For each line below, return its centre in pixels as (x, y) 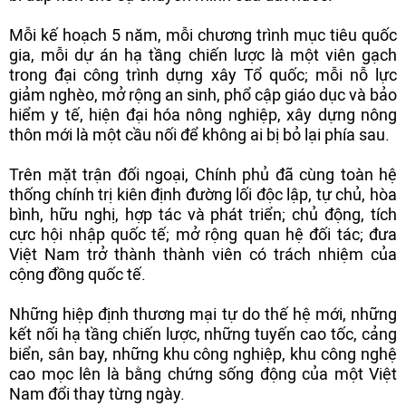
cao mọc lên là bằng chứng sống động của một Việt (203, 374)
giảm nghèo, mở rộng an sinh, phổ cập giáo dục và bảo (203, 95)
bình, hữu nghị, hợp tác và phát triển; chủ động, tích (203, 214)
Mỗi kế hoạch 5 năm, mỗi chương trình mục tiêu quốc (203, 35)
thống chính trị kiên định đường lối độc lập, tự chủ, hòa (203, 194)
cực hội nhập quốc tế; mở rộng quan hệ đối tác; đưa (203, 234)
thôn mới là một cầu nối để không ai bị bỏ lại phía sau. (199, 135)
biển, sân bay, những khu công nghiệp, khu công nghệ (203, 354)
